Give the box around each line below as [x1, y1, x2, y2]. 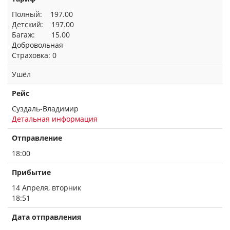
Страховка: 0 [12, 50, 56, 60]
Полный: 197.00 [12, 9, 73, 19]
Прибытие [12, 167, 51, 177]
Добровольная [12, 40, 63, 50]
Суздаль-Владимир [12, 104, 79, 113]
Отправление [12, 133, 62, 143]
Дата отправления [12, 212, 81, 222]
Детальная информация [12, 114, 98, 124]
